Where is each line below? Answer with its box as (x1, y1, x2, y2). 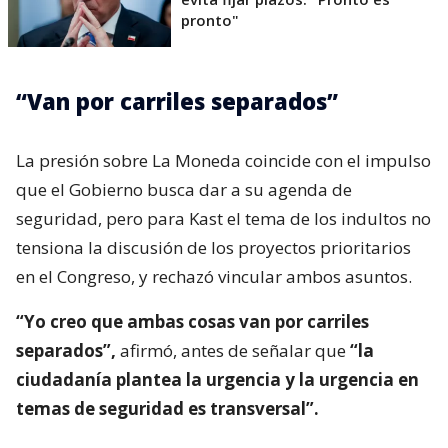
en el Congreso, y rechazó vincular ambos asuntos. (16, 265, 412, 289)
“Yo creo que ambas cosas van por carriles (16, 310, 369, 334)
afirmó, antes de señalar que (116, 339, 350, 363)
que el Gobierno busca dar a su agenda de (16, 178, 352, 202)
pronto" (181, 10, 239, 31)
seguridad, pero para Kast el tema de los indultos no (16, 207, 431, 231)
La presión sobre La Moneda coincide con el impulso (16, 149, 431, 173)
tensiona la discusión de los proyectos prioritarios (16, 236, 411, 260)
